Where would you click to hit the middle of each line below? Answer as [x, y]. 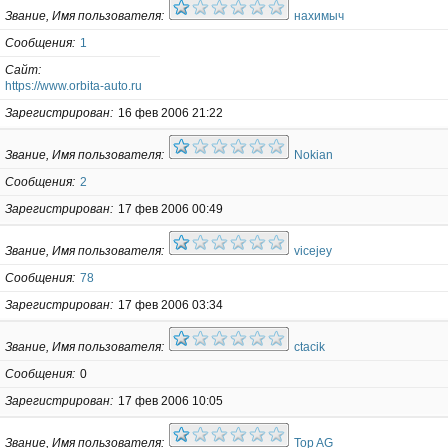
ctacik [309, 346]
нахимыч [319, 15]
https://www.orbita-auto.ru [73, 85]
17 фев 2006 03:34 [170, 304]
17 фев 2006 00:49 [170, 208]
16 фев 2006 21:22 [170, 112]
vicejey [313, 250]
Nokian [313, 154]
